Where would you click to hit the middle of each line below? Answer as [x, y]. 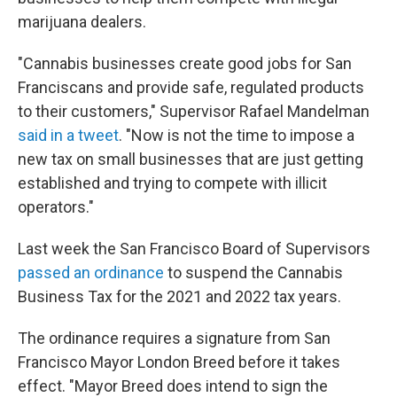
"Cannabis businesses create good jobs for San [185, 63]
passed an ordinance [91, 272]
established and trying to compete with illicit [172, 183]
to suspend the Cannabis [253, 272]
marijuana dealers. [82, 22]
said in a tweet [68, 135]
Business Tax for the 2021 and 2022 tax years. [179, 296]
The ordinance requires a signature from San [174, 338]
